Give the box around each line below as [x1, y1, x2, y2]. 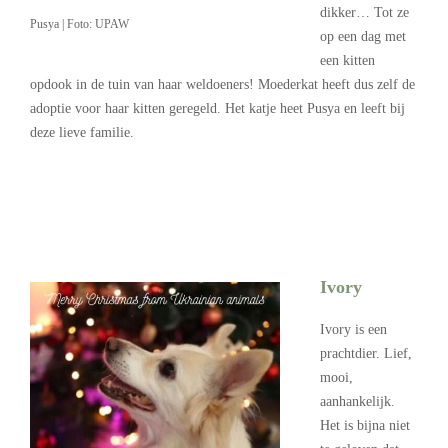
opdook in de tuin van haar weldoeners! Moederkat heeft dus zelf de [30, 76, 415, 92]
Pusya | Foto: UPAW [30, 16, 129, 31]
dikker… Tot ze [320, 4, 409, 20]
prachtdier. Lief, [320, 345, 412, 361]
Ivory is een [320, 321, 387, 337]
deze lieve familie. [30, 124, 134, 140]
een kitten [320, 52, 375, 68]
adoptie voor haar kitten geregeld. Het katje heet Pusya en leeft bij [30, 100, 405, 116]
